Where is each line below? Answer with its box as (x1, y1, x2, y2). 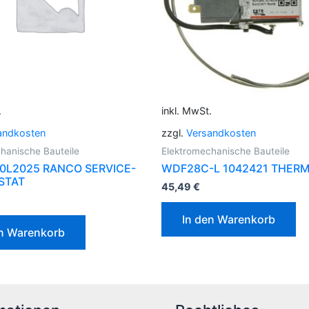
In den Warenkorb (182, 212, 275, 227)
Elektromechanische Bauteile (161, 146, 290, 157)
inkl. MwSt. (161, 105, 212, 117)
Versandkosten (186, 127, 256, 139)
